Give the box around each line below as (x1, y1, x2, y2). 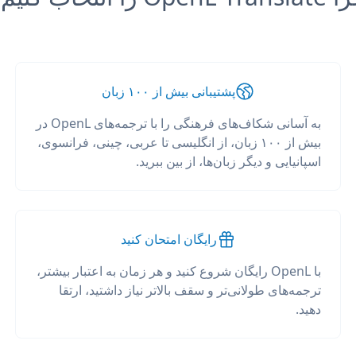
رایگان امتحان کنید (120, 230, 217, 248)
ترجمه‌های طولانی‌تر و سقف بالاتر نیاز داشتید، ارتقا (59, 281, 322, 299)
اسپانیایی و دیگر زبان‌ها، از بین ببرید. (136, 153, 322, 170)
